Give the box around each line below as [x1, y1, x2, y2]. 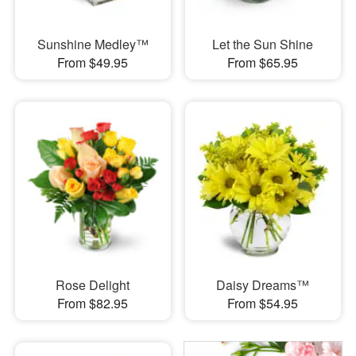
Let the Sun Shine [212, 34, 314, 53]
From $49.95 [57, 52, 129, 72]
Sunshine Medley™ [37, 34, 149, 53]
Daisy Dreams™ [216, 276, 310, 294]
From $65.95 [227, 52, 299, 72]
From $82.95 [57, 294, 129, 312]
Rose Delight [56, 276, 130, 294]
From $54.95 [227, 294, 299, 312]
